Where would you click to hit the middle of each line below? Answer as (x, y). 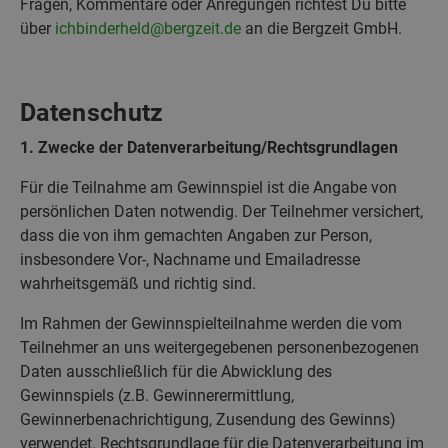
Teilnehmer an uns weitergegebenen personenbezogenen (219, 347)
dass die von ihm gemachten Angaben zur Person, (196, 235)
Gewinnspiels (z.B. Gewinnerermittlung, (157, 395)
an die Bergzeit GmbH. (321, 28)
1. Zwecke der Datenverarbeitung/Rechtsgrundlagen (209, 147)
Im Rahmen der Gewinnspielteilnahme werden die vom (211, 323)
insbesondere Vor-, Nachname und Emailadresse (190, 259)
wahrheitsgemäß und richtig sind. (138, 283)
